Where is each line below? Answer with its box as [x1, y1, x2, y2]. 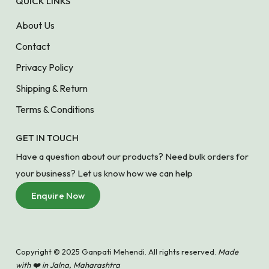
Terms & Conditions [16, 103, 94, 115]
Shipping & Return [16, 82, 88, 94]
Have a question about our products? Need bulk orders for [16, 150, 249, 162]
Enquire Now [31, 189, 85, 201]
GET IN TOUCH [16, 131, 79, 144]
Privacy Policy [16, 61, 73, 73]
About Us [16, 19, 55, 31]
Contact [16, 40, 50, 52]
